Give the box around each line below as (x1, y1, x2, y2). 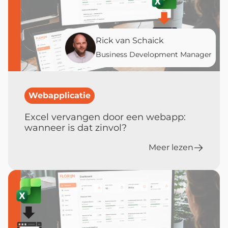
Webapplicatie (28, 90, 91, 100)
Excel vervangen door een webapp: (24, 111, 186, 123)
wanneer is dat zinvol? (24, 122, 127, 133)
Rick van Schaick (96, 35, 164, 45)
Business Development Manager (96, 49, 212, 59)
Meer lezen (149, 142, 193, 152)
